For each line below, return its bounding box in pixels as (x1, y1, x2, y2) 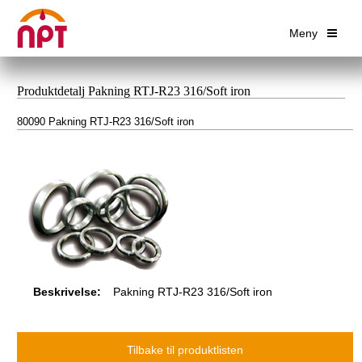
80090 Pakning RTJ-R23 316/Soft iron (17, 116, 194, 128)
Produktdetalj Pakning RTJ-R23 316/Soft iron (17, 83, 250, 98)
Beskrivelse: (33, 284, 101, 298)
